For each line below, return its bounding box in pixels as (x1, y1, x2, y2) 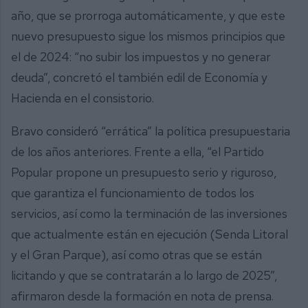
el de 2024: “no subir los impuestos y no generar (11, 49, 271, 65)
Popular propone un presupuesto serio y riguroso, (11, 164, 276, 180)
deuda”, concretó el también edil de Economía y (11, 69, 267, 86)
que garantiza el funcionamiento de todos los (11, 184, 254, 201)
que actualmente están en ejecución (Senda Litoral (11, 225, 288, 242)
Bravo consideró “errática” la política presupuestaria (11, 122, 290, 139)
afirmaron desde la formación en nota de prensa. (11, 287, 274, 304)
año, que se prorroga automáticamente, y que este (11, 8, 285, 24)
